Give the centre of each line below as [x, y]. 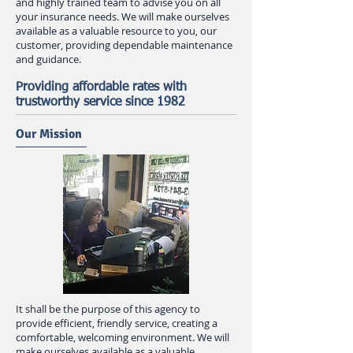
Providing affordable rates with [101, 87]
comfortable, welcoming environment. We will [123, 337]
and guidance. [48, 59]
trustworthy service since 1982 [100, 102]
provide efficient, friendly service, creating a [117, 323]
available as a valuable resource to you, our [116, 31]
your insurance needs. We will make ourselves [123, 17]
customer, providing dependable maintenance [124, 45]
